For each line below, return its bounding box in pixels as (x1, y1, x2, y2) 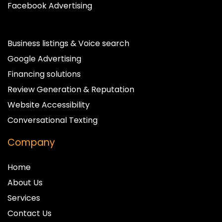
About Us (7, 176, 43, 188)
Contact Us (7, 207, 52, 219)
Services (7, 192, 40, 204)
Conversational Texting (7, 114, 98, 126)
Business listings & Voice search (7, 37, 129, 49)
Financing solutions (7, 68, 81, 80)
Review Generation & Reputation (7, 83, 134, 95)
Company (7, 135, 55, 149)
